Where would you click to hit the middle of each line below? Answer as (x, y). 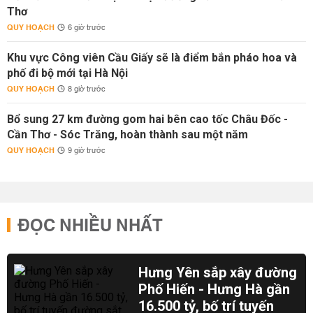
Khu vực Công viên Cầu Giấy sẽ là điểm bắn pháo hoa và (152, 58)
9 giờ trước (87, 151)
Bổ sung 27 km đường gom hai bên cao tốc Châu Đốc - (147, 119)
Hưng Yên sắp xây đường (218, 272)
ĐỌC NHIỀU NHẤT (90, 226)
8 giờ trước (87, 89)
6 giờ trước (87, 28)
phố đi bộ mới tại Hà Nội (67, 73)
